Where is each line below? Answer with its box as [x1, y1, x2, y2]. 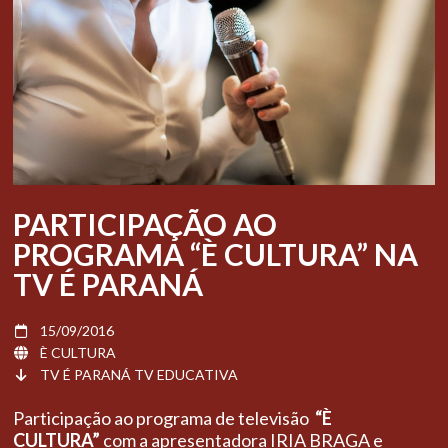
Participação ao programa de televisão [13, 406, 315, 429]
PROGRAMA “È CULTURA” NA [13, 235, 418, 272]
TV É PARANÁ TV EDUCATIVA [40, 365, 238, 383]
